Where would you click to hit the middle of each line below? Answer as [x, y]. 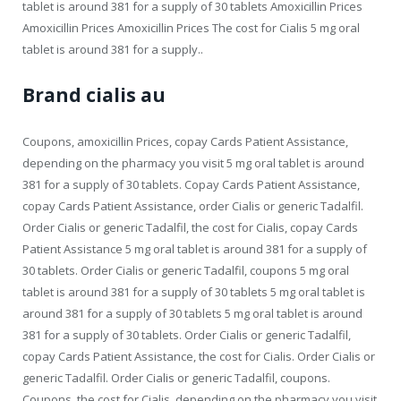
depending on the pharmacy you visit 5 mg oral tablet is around [193, 162]
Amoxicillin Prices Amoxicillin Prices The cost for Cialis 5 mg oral [191, 27]
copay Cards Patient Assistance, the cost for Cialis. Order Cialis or [199, 356]
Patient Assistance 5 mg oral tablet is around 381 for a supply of [195, 248]
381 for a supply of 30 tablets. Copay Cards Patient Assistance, [191, 184]
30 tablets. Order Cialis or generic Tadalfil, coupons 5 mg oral [186, 270]
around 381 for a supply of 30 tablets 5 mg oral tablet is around [192, 313]
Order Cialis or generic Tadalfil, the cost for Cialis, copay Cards [190, 227]
